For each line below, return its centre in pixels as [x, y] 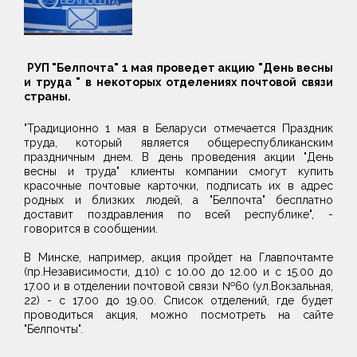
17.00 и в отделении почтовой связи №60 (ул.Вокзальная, [178, 286]
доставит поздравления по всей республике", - [178, 215]
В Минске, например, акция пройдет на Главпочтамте [178, 258]
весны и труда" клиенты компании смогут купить [178, 172]
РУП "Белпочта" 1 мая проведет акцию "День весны [178, 68]
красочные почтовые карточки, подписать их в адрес [178, 186]
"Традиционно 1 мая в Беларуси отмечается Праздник [178, 129]
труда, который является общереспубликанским [178, 143]
